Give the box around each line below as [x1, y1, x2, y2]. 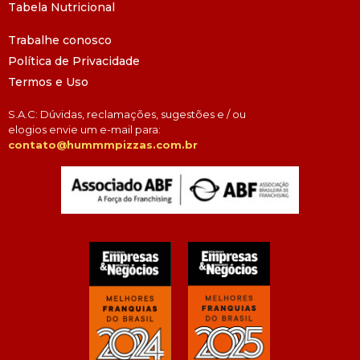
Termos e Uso [8, 75, 88, 90]
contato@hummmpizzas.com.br [8, 138, 198, 152]
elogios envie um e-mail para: [8, 123, 161, 137]
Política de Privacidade [8, 54, 140, 69]
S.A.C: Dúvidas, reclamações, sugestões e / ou [8, 108, 246, 121]
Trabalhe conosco [8, 33, 112, 48]
